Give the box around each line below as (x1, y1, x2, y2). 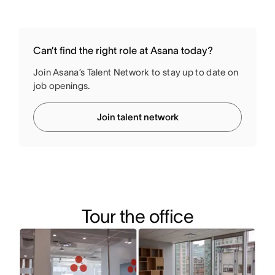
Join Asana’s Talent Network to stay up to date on (33, 66, 239, 77)
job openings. (33, 80, 90, 91)
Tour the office (81, 206, 193, 227)
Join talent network (96, 111, 179, 122)
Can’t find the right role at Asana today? (33, 44, 215, 56)
